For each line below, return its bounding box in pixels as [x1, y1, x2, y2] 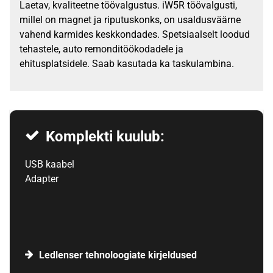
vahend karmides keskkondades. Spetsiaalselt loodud [19, 29, 250, 41]
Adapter [24, 173, 58, 185]
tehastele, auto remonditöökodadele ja [19, 43, 183, 55]
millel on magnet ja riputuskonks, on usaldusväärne [19, 14, 241, 26]
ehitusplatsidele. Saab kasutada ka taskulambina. [19, 58, 234, 70]
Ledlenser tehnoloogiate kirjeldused [38, 249, 197, 261]
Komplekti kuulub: [45, 128, 165, 146]
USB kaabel [24, 158, 74, 171]
